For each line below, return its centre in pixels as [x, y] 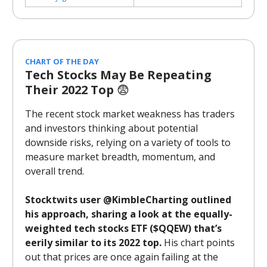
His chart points [198, 243]
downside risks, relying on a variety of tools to [128, 142]
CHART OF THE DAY [62, 61]
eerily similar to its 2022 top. [93, 243]
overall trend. [55, 171]
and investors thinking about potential [111, 128]
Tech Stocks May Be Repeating [118, 75]
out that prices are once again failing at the [122, 257]
